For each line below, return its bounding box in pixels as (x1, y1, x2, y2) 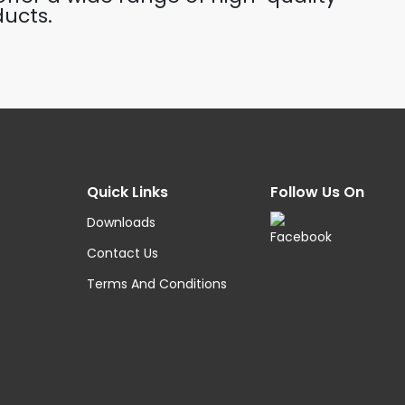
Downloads (86, 213, 155, 231)
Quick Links (86, 182, 168, 202)
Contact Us (86, 244, 158, 262)
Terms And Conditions (86, 275, 227, 293)
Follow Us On (269, 182, 364, 202)
